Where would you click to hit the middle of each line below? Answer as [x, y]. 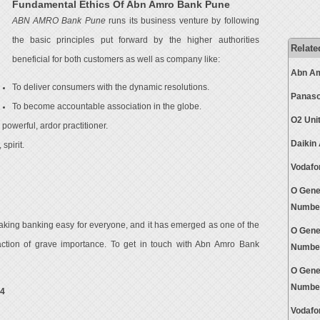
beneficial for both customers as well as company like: [116, 59]
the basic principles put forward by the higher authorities [135, 40]
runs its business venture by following [182, 21]
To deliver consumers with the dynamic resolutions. [110, 87]
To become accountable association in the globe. [106, 106]
